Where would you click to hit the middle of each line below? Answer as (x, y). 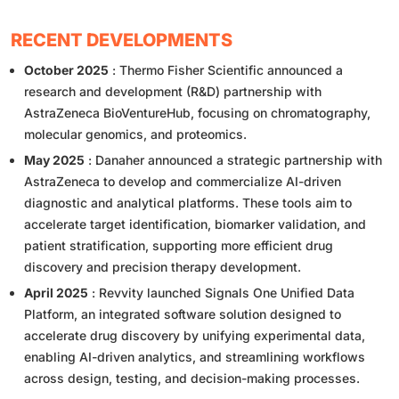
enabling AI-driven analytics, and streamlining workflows (195, 357)
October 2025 (66, 70)
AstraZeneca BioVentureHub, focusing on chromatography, (197, 113)
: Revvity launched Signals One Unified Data (221, 293)
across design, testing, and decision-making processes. (192, 379)
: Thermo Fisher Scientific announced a (226, 70)
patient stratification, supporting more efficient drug (179, 246)
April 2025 (56, 293)
